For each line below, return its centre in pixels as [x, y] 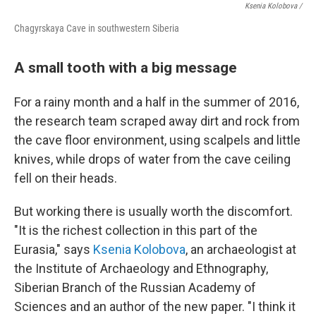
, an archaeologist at [241, 250]
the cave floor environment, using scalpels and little [157, 140]
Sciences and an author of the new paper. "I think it [155, 307]
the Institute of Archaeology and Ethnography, [141, 269]
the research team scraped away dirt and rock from [157, 121]
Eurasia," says [54, 250]
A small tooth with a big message [126, 68]
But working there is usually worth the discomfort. [153, 212]
